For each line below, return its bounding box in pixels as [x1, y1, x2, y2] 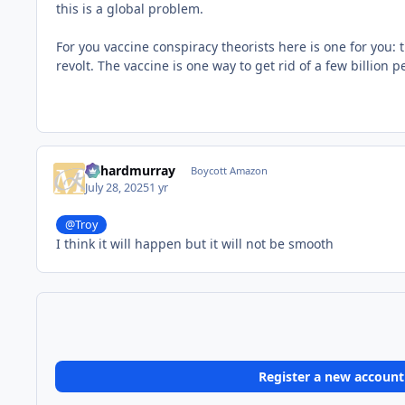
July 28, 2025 [85, 179, 150, 195]
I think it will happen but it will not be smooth [56, 235, 334, 253]
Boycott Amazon [190, 164, 268, 178]
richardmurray [85, 162, 176, 180]
